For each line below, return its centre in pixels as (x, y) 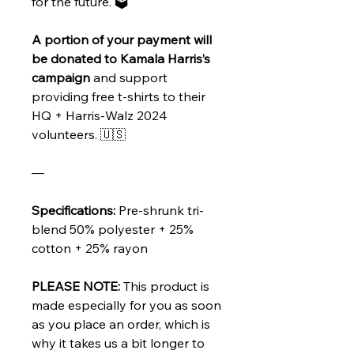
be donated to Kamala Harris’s (121, 58)
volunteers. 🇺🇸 (79, 134)
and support (129, 77)
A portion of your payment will (122, 40)
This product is (166, 286)
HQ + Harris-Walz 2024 (100, 115)
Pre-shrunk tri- (160, 210)
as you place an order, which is (121, 324)
